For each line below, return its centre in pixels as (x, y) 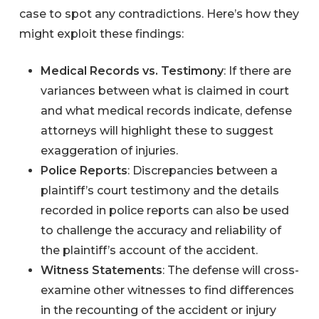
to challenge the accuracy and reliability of (161, 230)
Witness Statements (101, 270)
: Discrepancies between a (202, 170)
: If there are (257, 70)
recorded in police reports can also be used (164, 210)
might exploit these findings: (101, 33)
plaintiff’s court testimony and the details (159, 190)
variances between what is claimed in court (164, 90)
